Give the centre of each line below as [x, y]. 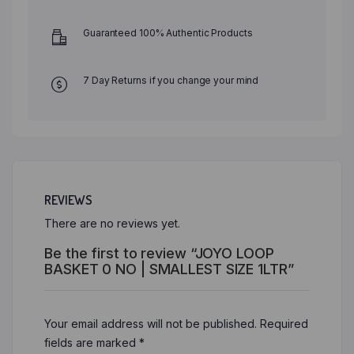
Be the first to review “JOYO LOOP [159, 254]
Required [284, 324]
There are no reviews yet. [112, 224]
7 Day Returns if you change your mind [171, 81]
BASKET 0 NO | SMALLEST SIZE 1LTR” [169, 269]
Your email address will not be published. [151, 324]
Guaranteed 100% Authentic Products [168, 33]
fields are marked [92, 343]
